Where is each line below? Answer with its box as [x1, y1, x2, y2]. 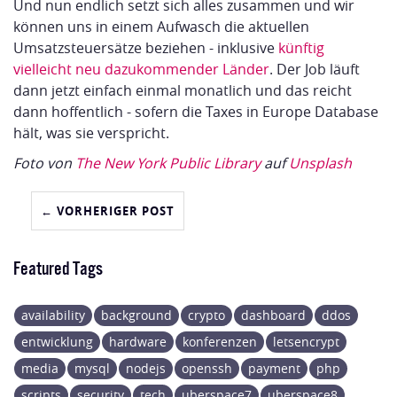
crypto [188, 307, 225, 324]
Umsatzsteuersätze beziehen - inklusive [13, 38, 278, 58]
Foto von [13, 153, 75, 174]
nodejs [126, 360, 166, 378]
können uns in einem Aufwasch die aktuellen [13, 17, 309, 37]
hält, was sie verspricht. [13, 123, 169, 144]
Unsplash [289, 153, 352, 174]
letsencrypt [273, 333, 339, 351]
